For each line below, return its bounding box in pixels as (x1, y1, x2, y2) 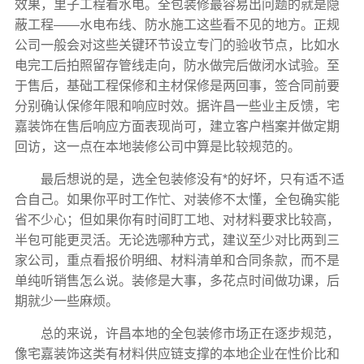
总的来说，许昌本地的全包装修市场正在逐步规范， (40, 326, 340, 340)
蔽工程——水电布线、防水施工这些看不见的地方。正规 (14, 17, 340, 32)
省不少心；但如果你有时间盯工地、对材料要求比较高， (14, 212, 340, 227)
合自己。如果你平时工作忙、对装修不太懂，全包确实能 (14, 192, 340, 206)
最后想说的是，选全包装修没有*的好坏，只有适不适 (40, 171, 344, 186)
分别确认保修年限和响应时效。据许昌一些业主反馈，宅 (14, 98, 340, 113)
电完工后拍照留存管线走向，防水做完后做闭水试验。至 (14, 58, 340, 72)
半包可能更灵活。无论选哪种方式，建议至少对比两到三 (14, 232, 340, 247)
